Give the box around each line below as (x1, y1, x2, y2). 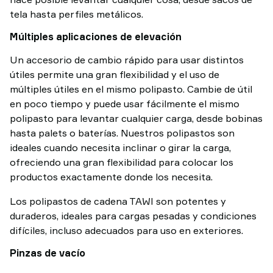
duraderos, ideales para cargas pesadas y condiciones (10, 210, 257, 222)
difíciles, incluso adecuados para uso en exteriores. (10, 224, 243, 236)
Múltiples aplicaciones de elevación (10, 30, 182, 43)
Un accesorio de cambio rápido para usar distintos (10, 54, 244, 66)
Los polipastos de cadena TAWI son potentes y (10, 195, 226, 207)
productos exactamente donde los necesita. (10, 171, 213, 183)
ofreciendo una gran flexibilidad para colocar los (10, 156, 233, 168)
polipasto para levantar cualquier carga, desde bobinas (10, 112, 263, 124)
